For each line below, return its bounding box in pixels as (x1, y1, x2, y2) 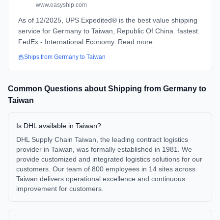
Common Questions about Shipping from (8, 84, 163, 93)
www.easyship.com (36, 1, 87, 8)
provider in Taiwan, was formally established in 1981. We (16, 145, 192, 153)
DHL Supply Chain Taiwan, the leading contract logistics (16, 136, 188, 143)
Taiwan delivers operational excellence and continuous (16, 175, 185, 183)
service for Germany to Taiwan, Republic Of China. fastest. (18, 27, 200, 35)
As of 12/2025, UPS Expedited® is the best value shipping (18, 16, 197, 24)
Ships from (24, 54, 54, 60)
